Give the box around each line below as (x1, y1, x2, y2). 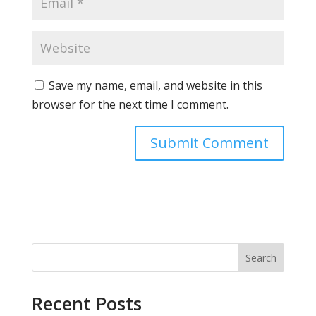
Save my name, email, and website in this (48, 78, 262, 94)
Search (245, 250, 277, 265)
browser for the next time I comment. (31, 97, 229, 113)
